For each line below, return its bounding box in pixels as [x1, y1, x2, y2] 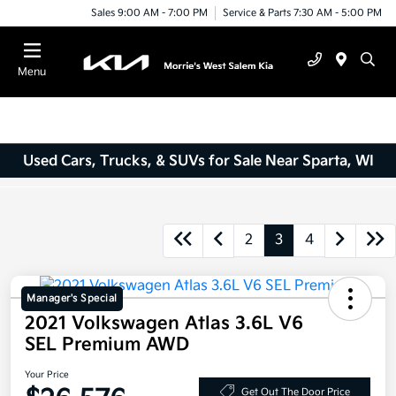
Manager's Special [27, 293, 118, 305]
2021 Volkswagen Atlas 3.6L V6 [25, 313, 303, 335]
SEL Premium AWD [25, 334, 189, 356]
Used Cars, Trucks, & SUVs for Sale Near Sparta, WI [22, 152, 374, 170]
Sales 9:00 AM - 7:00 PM [91, 6, 208, 19]
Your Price [25, 369, 69, 381]
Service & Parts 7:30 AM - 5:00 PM [223, 6, 382, 19]
